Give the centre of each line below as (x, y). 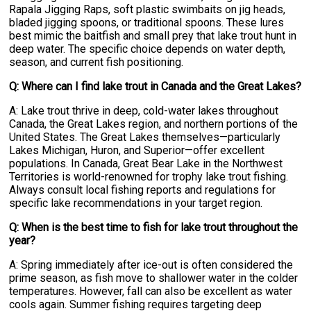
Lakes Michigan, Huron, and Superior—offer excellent (137, 151)
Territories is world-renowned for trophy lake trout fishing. (149, 177)
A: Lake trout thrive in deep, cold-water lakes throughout (144, 111)
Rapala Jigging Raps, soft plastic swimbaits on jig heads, (148, 10)
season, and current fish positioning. (96, 62)
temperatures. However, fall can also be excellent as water (151, 292)
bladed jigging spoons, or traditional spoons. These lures (147, 23)
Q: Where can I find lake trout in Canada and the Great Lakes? (155, 87)
